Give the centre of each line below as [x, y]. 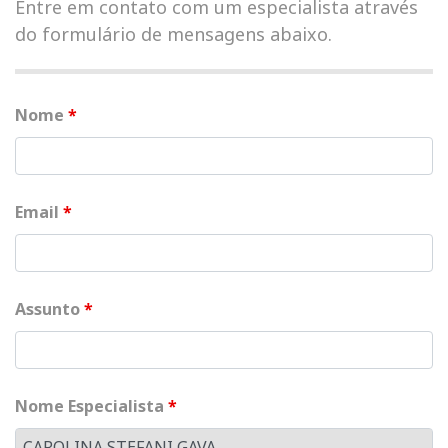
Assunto [49, 309]
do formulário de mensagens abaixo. [173, 34]
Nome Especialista [91, 406]
